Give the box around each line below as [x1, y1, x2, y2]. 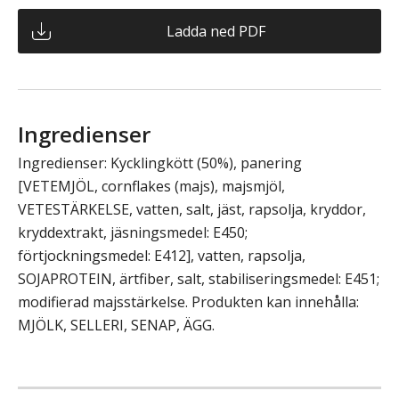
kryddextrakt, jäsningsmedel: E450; [18, 222, 248, 242]
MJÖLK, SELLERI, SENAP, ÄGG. [18, 314, 215, 335]
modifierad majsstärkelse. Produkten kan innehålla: [18, 291, 359, 312]
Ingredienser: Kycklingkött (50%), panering [18, 152, 302, 173]
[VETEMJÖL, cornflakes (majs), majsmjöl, [18, 175, 285, 196]
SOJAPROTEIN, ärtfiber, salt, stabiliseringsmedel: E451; [18, 268, 379, 289]
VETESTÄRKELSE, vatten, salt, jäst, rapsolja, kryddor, [18, 199, 366, 219]
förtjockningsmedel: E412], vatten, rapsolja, [18, 245, 305, 265]
